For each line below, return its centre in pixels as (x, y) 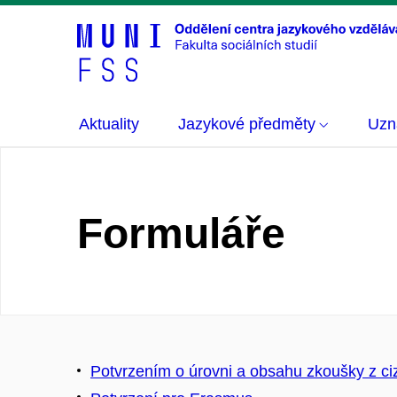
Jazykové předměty (247, 124)
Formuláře (181, 234)
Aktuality (109, 124)
